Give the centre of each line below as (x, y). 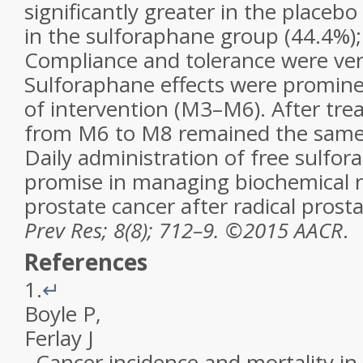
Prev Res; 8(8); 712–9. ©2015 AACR (184, 230)
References (86, 262)
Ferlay (53, 338)
